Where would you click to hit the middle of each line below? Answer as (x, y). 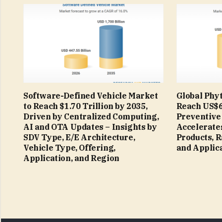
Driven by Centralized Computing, (91, 116)
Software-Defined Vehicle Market (91, 95)
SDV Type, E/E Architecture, (79, 137)
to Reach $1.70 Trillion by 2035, (85, 106)
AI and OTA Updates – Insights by (90, 127)
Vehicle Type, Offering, (69, 147)
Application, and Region (71, 158)
